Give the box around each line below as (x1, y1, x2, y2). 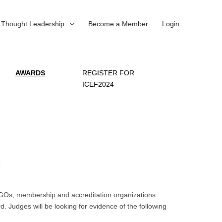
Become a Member (88, 20, 148, 28)
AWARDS (15, 69, 45, 77)
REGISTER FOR (82, 69, 134, 77)
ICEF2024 (82, 80, 114, 89)
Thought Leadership (1, 20, 64, 28)
